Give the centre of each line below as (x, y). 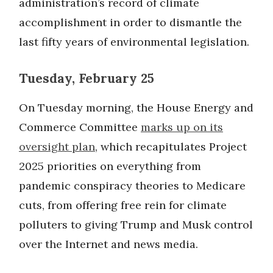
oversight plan (57, 146)
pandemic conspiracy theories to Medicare (132, 185)
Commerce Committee (80, 127)
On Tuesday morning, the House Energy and (136, 107)
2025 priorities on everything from (110, 166)
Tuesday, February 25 (87, 78)
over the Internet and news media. (108, 244)
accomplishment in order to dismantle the (130, 22)
